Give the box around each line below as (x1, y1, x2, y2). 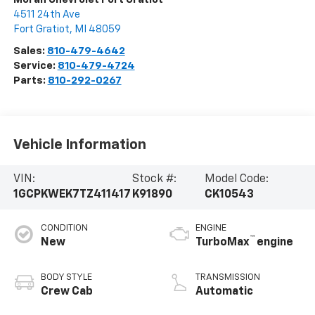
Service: (13, 60, 58, 72)
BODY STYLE (40, 273, 92, 283)
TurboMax (195, 237, 250, 249)
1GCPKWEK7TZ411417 (13, 189, 131, 201)
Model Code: (205, 174, 269, 186)
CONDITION (40, 224, 88, 233)
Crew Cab (40, 286, 93, 298)
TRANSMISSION (195, 273, 260, 283)
